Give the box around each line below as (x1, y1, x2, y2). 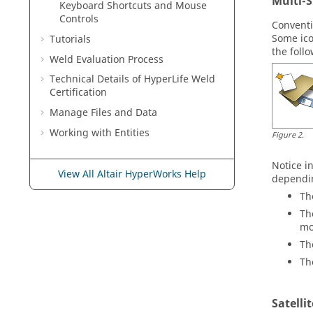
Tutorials (50, 31, 91, 47)
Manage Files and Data (50, 105, 157, 121)
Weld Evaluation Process (50, 52, 163, 67)
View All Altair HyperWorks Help (58, 166, 206, 182)
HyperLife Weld (144, 72, 215, 87)
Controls (59, 11, 99, 27)
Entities (115, 125, 150, 140)
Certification (50, 85, 107, 101)
